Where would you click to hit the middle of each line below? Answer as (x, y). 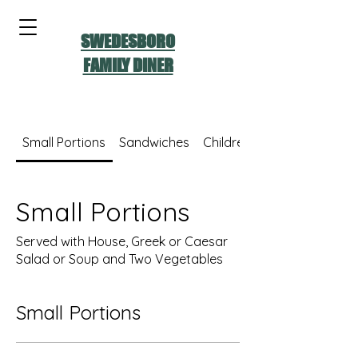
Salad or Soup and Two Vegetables (119, 259)
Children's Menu (248, 142)
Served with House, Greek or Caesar (122, 241)
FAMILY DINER (128, 65)
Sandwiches (155, 142)
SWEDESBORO (128, 41)
